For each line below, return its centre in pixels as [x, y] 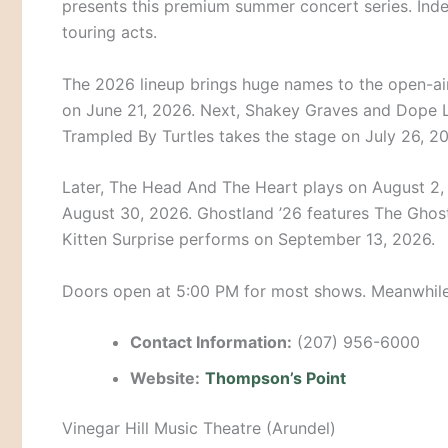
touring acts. [109, 31]
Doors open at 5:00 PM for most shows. [216, 290]
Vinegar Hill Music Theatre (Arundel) [199, 428]
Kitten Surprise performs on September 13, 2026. [248, 239]
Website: [165, 378]
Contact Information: [211, 342]
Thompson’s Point [275, 378]
